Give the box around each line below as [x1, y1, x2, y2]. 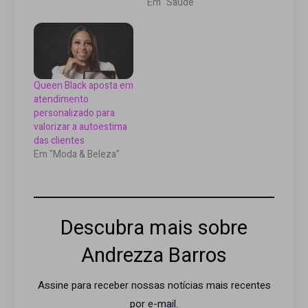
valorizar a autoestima [34, 120, 127, 135]
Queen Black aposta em [34, 78, 133, 93]
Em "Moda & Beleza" [34, 147, 120, 162]
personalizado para [34, 106, 115, 121]
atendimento [34, 92, 89, 107]
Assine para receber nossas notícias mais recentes [37, 277, 271, 293]
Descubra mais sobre [60, 213, 247, 243]
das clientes [34, 133, 85, 148]
